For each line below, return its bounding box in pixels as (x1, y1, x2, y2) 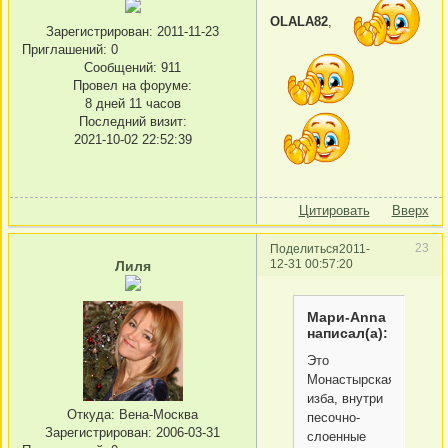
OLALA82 (270, 14, 328, 30)
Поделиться (270, 241, 339, 255)
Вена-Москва (115, 407, 198, 422)
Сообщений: (84, 59, 157, 75)
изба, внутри (307, 390, 384, 406)
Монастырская (307, 371, 396, 387)
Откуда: (67, 407, 115, 422)
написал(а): (307, 324, 389, 341)
